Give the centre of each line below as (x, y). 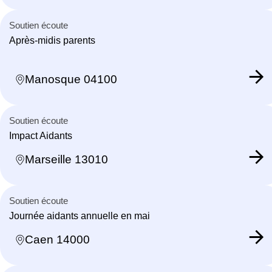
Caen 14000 (57, 240)
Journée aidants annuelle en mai (80, 216)
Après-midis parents (52, 40)
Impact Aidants (41, 135)
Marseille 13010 (66, 160)
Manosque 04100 (71, 80)
